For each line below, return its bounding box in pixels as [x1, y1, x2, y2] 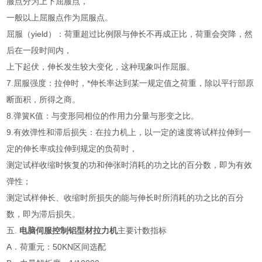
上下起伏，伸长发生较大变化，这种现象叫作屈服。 [6, 62, 195, 72]
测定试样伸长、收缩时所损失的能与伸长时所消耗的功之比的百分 [6, 193, 244, 203]
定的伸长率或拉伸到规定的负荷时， [6, 144, 138, 154]
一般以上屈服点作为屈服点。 [6, 13, 113, 23]
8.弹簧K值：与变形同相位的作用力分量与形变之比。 [6, 111, 199, 121]
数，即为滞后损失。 [6, 209, 81, 219]
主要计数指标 [118, 226, 167, 236]
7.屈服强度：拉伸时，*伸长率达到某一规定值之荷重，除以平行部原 [6, 78, 254, 88]
